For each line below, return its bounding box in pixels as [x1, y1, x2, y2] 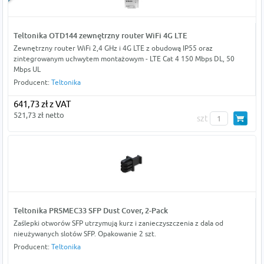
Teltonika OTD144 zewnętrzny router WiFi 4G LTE [13, 31, 187, 41]
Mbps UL [13, 65, 41, 74]
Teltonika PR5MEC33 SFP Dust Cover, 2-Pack [13, 206, 168, 216]
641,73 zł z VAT [13, 99, 71, 110]
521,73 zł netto [13, 110, 64, 120]
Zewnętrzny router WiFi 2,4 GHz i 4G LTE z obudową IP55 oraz [13, 44, 213, 53]
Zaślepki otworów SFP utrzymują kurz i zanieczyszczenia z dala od [13, 219, 223, 228]
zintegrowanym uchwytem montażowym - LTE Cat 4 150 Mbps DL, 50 [13, 54, 235, 64]
